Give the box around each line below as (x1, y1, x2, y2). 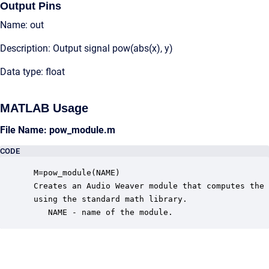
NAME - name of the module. (29, 208, 173, 217)
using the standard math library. (29, 195, 187, 204)
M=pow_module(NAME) (29, 168, 120, 177)
